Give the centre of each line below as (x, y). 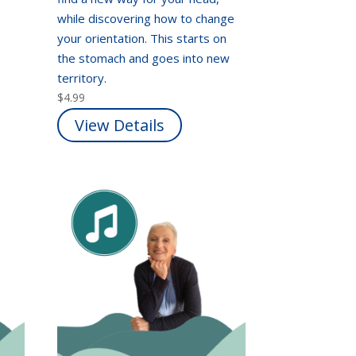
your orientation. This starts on (142, 39)
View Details (120, 126)
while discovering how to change (146, 19)
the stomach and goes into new (144, 58)
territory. (84, 78)
